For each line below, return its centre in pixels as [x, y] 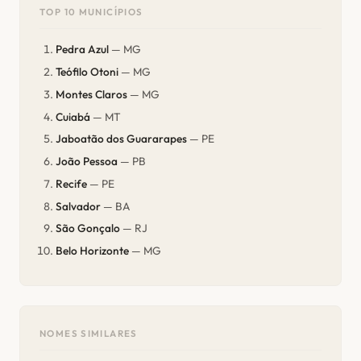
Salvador [78, 206]
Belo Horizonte [92, 251]
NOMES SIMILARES [89, 334]
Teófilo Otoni [87, 71]
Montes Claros [91, 94]
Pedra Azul [82, 50]
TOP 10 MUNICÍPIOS [91, 11]
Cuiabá [73, 116]
